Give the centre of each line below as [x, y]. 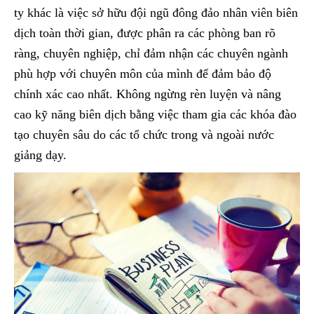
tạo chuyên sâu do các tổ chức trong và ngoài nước [144, 135]
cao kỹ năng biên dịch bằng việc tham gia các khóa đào [155, 115]
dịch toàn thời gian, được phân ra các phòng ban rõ [145, 33]
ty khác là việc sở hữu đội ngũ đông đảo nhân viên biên [156, 13]
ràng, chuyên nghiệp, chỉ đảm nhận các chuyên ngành [151, 54]
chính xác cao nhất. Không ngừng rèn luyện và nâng [148, 94]
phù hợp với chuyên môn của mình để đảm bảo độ [143, 74]
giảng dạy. [40, 155]
